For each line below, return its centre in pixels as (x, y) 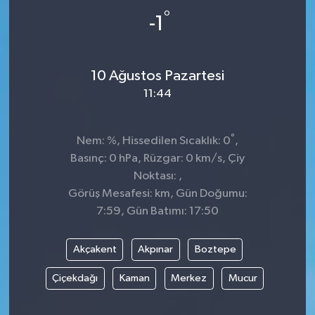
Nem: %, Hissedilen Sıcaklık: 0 (154, 141)
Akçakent (95, 249)
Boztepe (215, 249)
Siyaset (59, 25)
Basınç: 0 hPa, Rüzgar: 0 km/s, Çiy (157, 159)
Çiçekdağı (75, 278)
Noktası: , (157, 176)
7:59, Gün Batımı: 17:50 (157, 212)
